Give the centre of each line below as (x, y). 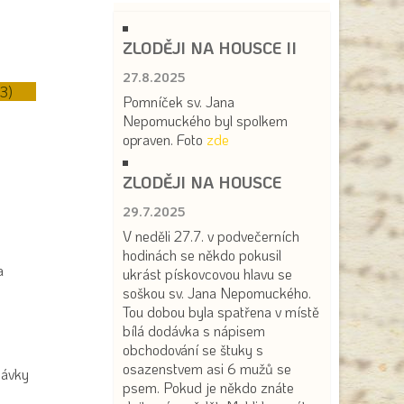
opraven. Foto (165, 139)
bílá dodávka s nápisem (194, 331)
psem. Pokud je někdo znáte (208, 387)
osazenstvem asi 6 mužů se (207, 368)
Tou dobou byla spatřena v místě (221, 312)
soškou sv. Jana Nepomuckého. (217, 293)
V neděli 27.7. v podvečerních (211, 236)
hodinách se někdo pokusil (202, 255)
